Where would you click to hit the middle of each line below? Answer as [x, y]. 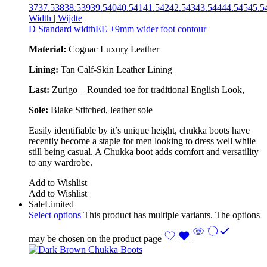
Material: [47, 49]
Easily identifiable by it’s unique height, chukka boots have [139, 130]
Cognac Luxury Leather [113, 49]
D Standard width [62, 29]
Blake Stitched [78, 110]
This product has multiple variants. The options [170, 215]
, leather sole [130, 110]
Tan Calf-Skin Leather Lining [115, 69]
